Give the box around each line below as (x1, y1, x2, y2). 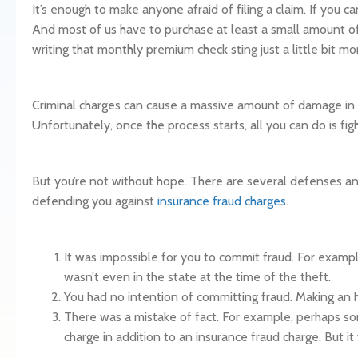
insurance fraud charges (157, 193, 286, 209)
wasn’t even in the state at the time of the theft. (64, 269, 331, 284)
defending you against (32, 193, 157, 209)
